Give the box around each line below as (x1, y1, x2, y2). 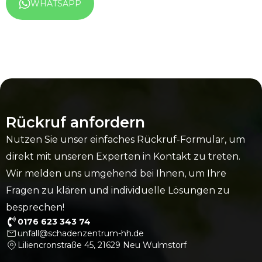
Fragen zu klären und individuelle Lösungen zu (6, 185, 230, 196)
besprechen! (6, 202, 64, 213)
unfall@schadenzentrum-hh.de (18, 227, 144, 239)
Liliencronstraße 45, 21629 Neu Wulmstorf (18, 239, 187, 250)
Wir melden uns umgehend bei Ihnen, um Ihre (6, 168, 226, 180)
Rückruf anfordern (6, 113, 145, 132)
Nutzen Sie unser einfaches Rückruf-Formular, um (6, 134, 245, 146)
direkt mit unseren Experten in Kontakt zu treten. (6, 151, 240, 163)
